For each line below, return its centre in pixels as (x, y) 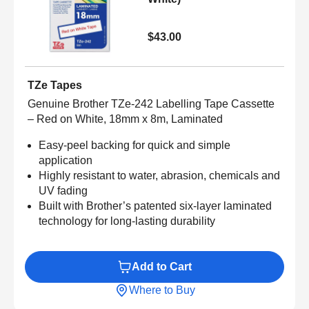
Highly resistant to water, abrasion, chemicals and (159, 175)
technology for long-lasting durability (127, 221)
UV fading (64, 190)
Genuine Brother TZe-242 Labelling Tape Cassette (151, 103)
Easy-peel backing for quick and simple (134, 145)
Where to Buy (162, 290)
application (67, 160)
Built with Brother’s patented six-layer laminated (155, 206)
